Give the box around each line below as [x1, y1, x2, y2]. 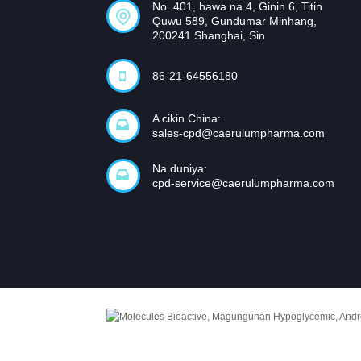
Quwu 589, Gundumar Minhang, [152, 15, 317, 28]
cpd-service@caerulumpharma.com [152, 176, 334, 190]
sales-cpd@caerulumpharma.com [152, 127, 325, 140]
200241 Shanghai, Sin [152, 29, 265, 43]
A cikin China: [152, 112, 221, 126]
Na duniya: [152, 162, 207, 176]
